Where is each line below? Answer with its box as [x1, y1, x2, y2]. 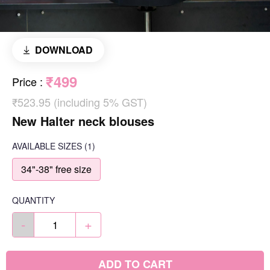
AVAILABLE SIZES [12, 140, 82, 152]
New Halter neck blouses [12, 112, 154, 130]
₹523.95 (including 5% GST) [12, 94, 147, 110]
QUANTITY [12, 194, 55, 207]
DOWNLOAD [34, 43, 93, 57]
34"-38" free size [21, 162, 92, 177]
